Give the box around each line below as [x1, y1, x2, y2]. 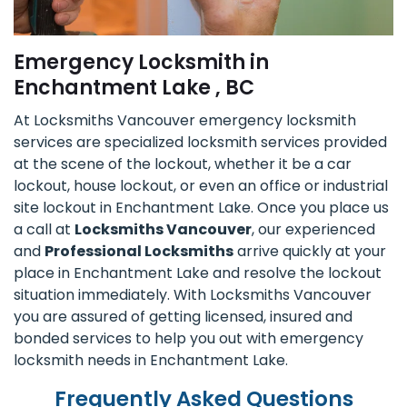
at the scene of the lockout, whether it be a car [14, 154, 352, 175]
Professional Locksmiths [45, 241, 233, 263]
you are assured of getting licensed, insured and [14, 306, 352, 328]
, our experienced [252, 219, 375, 241]
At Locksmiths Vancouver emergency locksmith [14, 110, 356, 132]
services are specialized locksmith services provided [14, 132, 387, 154]
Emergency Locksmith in [14, 48, 269, 77]
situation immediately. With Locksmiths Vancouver [14, 284, 372, 306]
